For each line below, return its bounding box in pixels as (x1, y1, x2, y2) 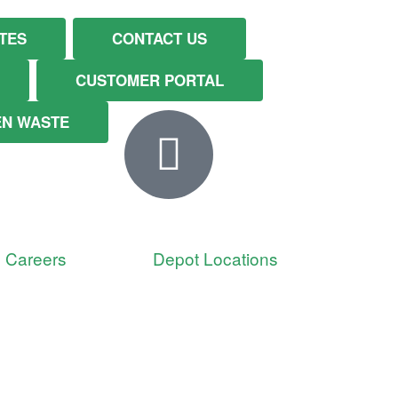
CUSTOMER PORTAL (76, 69, 224, 91)
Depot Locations (152, 246, 278, 271)
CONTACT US (112, 28, 207, 49)
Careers (5, 246, 68, 271)
